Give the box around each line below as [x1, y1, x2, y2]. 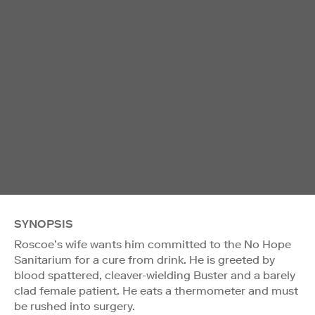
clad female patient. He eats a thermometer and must [14, 283, 298, 297]
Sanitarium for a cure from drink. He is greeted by [14, 252, 275, 266]
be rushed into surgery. [14, 299, 135, 313]
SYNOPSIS [14, 217, 73, 231]
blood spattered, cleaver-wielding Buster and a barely [14, 268, 295, 282]
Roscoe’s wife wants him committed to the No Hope [14, 237, 291, 251]
